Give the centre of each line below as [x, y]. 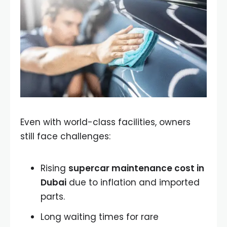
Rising [54, 168]
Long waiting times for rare [100, 217]
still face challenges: [65, 136]
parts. [53, 196]
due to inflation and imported [133, 182]
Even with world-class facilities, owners [105, 122]
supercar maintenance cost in [136, 168]
